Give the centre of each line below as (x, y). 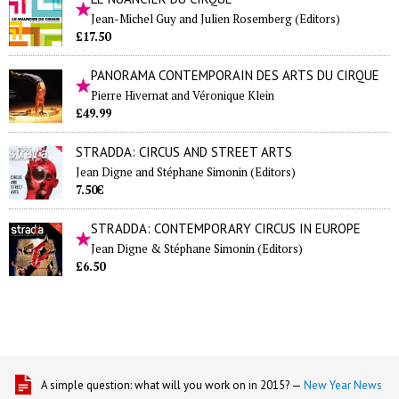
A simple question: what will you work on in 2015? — (172, 386)
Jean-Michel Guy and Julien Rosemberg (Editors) (216, 19)
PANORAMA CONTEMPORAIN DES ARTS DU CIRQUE (235, 76)
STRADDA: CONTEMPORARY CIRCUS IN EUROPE (226, 229)
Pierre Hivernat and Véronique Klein (183, 96)
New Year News (343, 386)
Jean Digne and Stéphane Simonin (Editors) (186, 172)
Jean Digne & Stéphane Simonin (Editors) (197, 249)
